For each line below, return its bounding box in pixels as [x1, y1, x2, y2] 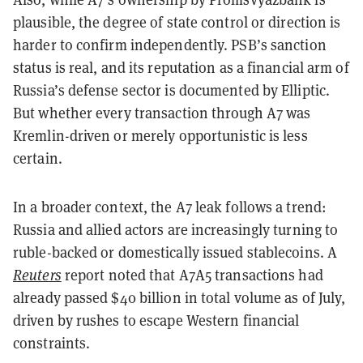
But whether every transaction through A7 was [13, 103, 311, 122]
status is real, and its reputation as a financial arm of [13, 58, 349, 77]
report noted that [61, 265, 179, 284]
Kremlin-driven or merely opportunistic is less [13, 126, 308, 145]
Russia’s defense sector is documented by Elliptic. [13, 80, 331, 100]
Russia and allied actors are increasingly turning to [13, 220, 339, 239]
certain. [13, 148, 62, 168]
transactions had [211, 265, 323, 284]
